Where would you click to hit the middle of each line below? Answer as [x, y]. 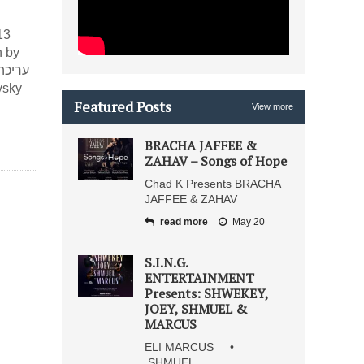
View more [273, 106]
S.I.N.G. [166, 262]
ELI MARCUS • [194, 347]
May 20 [249, 222]
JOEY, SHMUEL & [196, 309]
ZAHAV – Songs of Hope [216, 161]
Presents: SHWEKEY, [206, 293]
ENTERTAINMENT [199, 278]
